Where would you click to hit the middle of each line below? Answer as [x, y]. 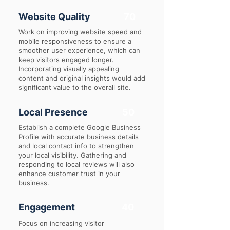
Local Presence [53, 112]
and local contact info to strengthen [76, 146]
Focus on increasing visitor [61, 223]
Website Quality [54, 17]
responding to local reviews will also [76, 164]
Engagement [47, 207]
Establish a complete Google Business [80, 127]
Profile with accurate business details [79, 137]
